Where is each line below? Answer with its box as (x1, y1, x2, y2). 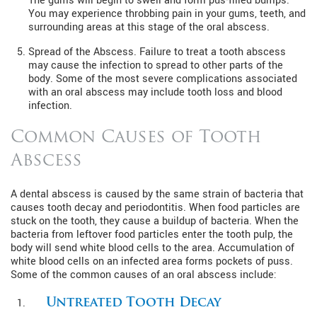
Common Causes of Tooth (11, 129, 261, 146)
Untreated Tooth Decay (46, 296, 221, 310)
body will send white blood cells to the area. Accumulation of (11, 240, 294, 255)
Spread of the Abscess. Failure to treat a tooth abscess (28, 44, 286, 59)
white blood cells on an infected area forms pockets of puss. (11, 253, 293, 269)
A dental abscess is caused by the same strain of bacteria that (11, 186, 304, 202)
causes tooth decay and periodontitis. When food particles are (11, 200, 300, 215)
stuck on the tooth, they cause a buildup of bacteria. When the (11, 213, 299, 229)
